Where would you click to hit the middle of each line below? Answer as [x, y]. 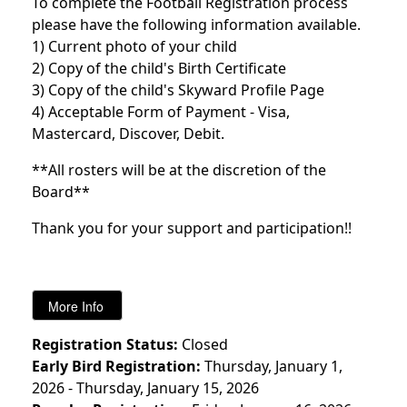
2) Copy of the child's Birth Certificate [159, 69]
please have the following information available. [196, 25]
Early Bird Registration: [116, 367]
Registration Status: [105, 345]
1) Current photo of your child [134, 47]
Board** [61, 192]
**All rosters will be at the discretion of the [179, 170]
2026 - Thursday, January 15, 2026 [145, 388]
